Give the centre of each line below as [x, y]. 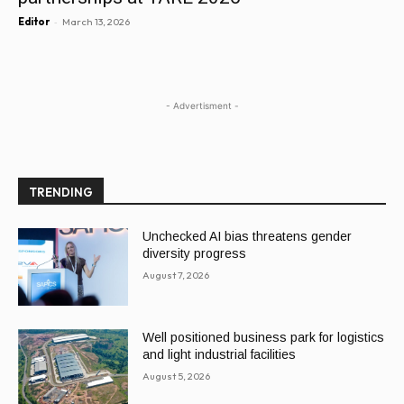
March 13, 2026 [96, 22]
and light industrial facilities [220, 354]
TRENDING [61, 192]
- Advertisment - [202, 106]
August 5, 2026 [177, 376]
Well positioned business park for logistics [264, 337]
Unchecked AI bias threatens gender [248, 236]
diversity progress [195, 253]
